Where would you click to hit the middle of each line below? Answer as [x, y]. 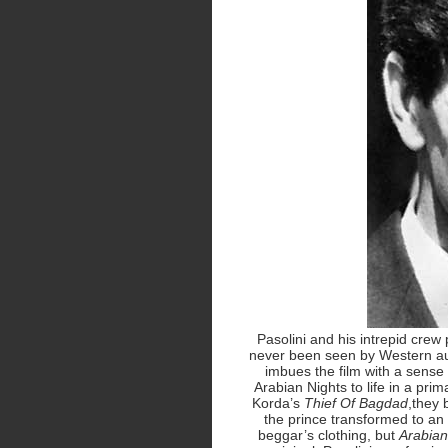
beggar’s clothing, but [328, 435]
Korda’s [277, 403]
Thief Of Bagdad [355, 403]
